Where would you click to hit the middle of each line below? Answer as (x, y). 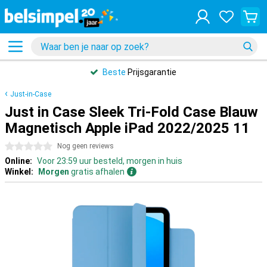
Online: (18, 161)
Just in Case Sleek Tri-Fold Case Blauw (131, 112)
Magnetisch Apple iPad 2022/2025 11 (127, 128)
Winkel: (19, 172)
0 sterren (22, 147)
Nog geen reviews (86, 146)
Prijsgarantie (151, 72)
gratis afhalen (97, 172)
